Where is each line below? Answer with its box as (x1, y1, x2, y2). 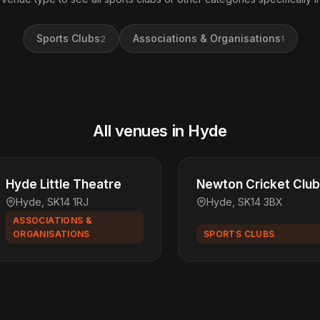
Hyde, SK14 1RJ (16, 196, 89, 208)
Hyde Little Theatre (6, 177, 121, 191)
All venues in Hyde (93, 121, 227, 140)
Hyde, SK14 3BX (206, 196, 283, 208)
